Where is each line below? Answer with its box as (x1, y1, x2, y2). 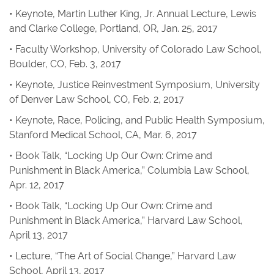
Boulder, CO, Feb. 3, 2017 (9, 58, 121, 70)
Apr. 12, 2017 (9, 179, 64, 191)
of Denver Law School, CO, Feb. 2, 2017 (9, 94, 184, 105)
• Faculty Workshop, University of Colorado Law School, (9, 43, 262, 55)
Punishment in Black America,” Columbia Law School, (9, 165, 250, 176)
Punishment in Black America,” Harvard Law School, (9, 215, 243, 226)
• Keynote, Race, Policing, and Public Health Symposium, (9, 114, 265, 126)
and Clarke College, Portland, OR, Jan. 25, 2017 (9, 23, 218, 34)
